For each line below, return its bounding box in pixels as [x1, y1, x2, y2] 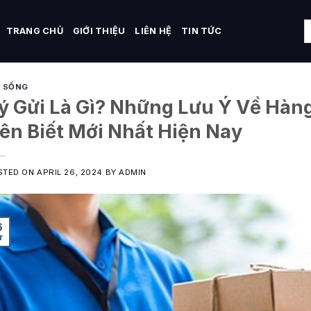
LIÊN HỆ [135, 26, 172, 36]
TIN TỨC [181, 26, 221, 36]
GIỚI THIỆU [72, 26, 126, 36]
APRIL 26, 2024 [37, 167, 103, 177]
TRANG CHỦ [6, 26, 63, 36]
